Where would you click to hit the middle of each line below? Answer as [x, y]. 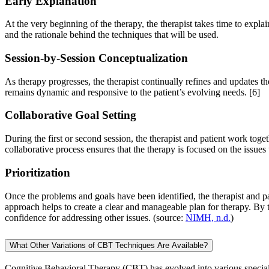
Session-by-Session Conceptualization [96, 58]
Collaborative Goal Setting [71, 115]
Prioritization [38, 172]
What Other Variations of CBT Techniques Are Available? [109, 245]
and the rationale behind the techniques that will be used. [113, 35]
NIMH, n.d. [208, 217]
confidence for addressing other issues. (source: [95, 217]
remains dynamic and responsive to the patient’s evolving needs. [127, 92]
